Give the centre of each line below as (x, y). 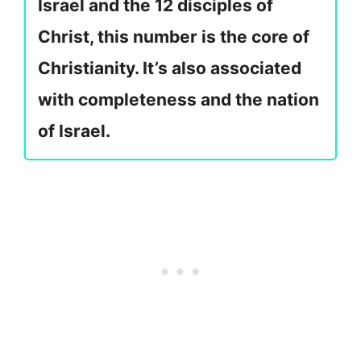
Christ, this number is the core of (174, 36)
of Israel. (74, 131)
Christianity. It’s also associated (170, 68)
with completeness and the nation (178, 99)
